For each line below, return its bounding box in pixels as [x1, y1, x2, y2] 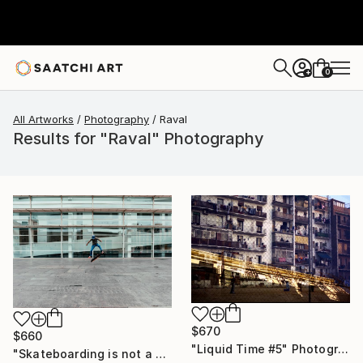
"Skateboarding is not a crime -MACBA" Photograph [155, 346, 166, 361]
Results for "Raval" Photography [13, 129, 264, 148]
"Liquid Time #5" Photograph [337, 341, 348, 356]
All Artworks [13, 113, 74, 126]
